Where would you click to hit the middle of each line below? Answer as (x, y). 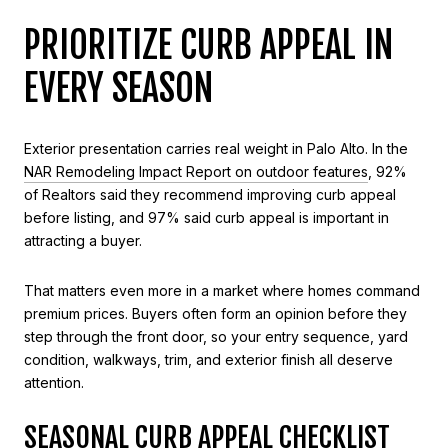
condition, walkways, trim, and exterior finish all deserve (208, 359)
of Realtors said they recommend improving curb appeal (210, 194)
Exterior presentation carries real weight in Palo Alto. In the (216, 148)
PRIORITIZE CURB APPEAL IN (208, 46)
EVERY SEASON (118, 89)
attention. (54, 382)
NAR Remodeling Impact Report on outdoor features (196, 171)
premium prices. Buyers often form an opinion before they (215, 313)
